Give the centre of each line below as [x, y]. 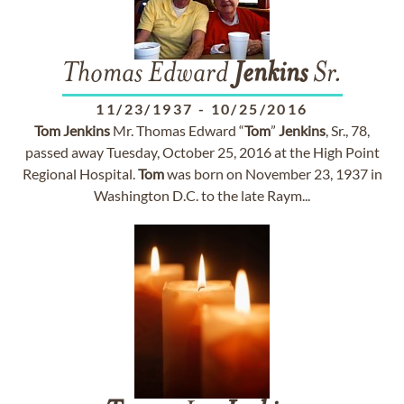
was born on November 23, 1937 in [273, 174]
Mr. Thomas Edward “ [177, 130]
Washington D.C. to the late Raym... [202, 195]
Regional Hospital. [80, 174]
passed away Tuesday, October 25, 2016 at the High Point [202, 152]
